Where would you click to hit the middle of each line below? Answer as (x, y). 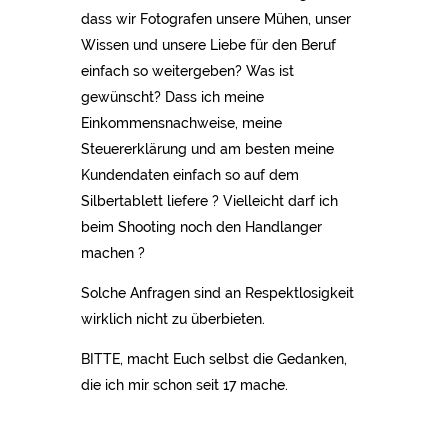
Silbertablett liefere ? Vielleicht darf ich (209, 200)
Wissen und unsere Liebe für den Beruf (208, 44)
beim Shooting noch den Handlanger (201, 226)
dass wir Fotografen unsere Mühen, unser (215, 18)
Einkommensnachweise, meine (181, 122)
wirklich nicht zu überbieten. (172, 318)
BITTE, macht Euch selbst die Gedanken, (213, 358)
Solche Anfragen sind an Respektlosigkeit (217, 292)
